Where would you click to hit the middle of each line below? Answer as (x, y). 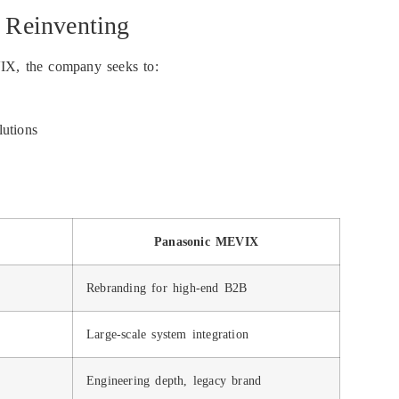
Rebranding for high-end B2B (167, 287)
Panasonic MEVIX (206, 241)
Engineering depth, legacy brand (174, 380)
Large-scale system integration (167, 334)
